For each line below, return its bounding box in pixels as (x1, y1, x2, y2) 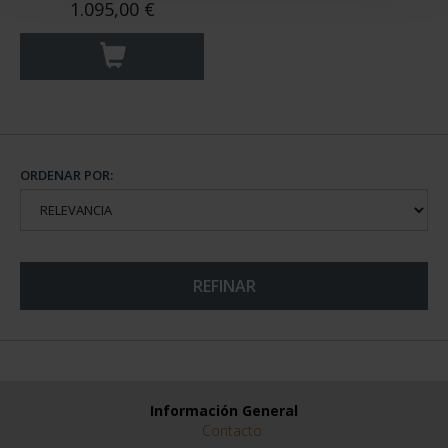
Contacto (201, 421, 262, 441)
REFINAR (192, 275, 256, 298)
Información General (150, 401, 298, 421)
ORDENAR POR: (20, 166, 113, 185)
